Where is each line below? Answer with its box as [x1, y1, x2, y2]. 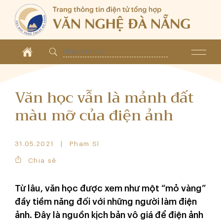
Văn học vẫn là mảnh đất [15, 85, 194, 110]
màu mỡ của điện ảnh [15, 103, 173, 128]
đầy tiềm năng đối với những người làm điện [15, 197, 197, 206]
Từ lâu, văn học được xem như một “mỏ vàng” [15, 184, 206, 193]
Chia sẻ [28, 157, 57, 164]
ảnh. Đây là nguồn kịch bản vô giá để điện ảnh [15, 211, 203, 220]
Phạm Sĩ [69, 141, 100, 147]
